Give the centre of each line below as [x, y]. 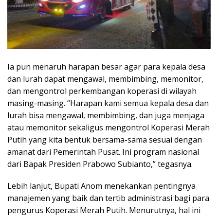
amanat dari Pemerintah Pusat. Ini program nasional [103, 152]
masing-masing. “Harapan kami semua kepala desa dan [108, 103]
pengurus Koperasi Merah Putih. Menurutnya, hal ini [104, 210]
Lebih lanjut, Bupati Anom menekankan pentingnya [101, 186]
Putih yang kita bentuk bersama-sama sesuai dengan [105, 140]
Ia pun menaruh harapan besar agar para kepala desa [106, 67]
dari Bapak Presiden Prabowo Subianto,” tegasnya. [100, 164]
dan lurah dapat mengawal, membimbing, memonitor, [105, 79]
